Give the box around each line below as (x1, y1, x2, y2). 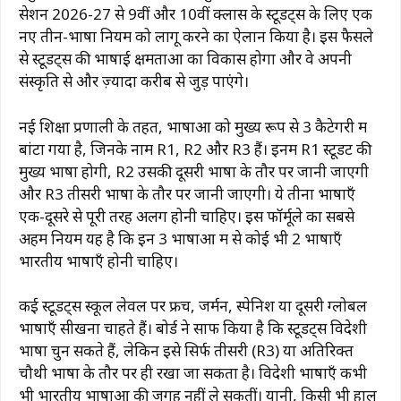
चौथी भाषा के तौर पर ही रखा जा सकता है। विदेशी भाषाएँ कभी (19, 363, 367, 384)
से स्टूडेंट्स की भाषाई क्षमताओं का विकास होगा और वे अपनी (19, 48, 352, 70)
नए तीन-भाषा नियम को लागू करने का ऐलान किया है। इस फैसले (19, 26, 373, 47)
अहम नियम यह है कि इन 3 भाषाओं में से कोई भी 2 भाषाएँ (19, 227, 342, 249)
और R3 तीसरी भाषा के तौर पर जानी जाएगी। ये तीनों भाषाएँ (19, 183, 355, 204)
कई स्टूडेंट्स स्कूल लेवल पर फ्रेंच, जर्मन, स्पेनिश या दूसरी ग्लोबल (19, 295, 367, 317)
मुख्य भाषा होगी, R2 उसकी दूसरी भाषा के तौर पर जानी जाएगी (19, 160, 369, 182)
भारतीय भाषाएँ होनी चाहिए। (19, 250, 178, 271)
